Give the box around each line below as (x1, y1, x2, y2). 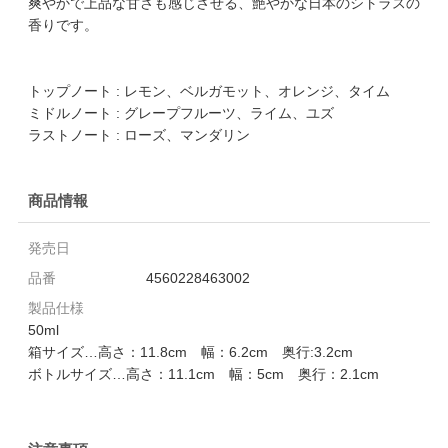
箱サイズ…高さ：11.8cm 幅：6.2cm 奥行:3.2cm (27, 344, 353, 361)
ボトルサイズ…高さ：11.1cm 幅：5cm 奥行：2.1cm (27, 366, 379, 383)
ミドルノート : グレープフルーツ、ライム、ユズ (27, 105, 334, 122)
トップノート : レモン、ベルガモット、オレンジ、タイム (27, 83, 390, 100)
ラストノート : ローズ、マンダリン (27, 127, 250, 144)
